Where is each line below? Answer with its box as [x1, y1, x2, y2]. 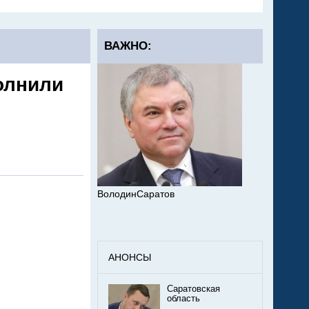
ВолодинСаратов [97, 188, 175, 200]
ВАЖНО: [104, 39, 152, 52]
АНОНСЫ [108, 252, 151, 263]
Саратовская [167, 284, 220, 295]
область [167, 294, 200, 304]
